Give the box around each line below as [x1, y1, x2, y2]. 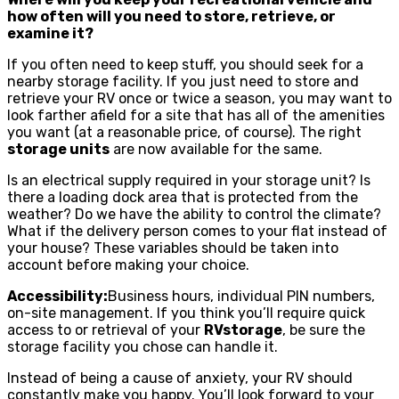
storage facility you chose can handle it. [7, 338, 278, 355]
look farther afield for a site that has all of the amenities [7, 106, 385, 124]
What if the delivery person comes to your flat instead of [7, 222, 387, 240]
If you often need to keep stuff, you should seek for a [7, 55, 363, 73]
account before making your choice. [7, 256, 249, 273]
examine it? [7, 24, 94, 42]
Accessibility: [7, 287, 108, 305]
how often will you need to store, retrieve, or [7, 7, 336, 25]
